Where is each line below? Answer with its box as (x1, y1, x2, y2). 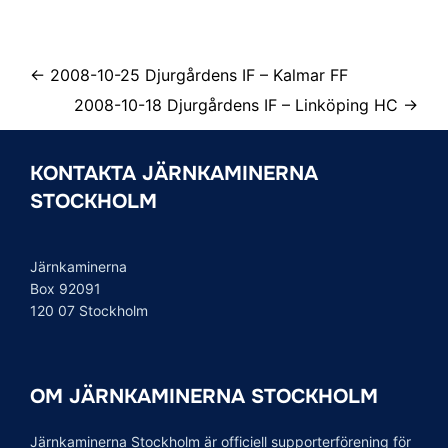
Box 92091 (30, 280, 101, 298)
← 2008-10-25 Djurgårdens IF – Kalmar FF (30, 65, 348, 86)
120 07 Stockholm (30, 302, 148, 320)
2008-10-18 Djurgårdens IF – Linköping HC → (74, 95, 418, 116)
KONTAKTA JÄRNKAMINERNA (30, 161, 318, 187)
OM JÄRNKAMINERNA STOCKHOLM (30, 384, 378, 410)
